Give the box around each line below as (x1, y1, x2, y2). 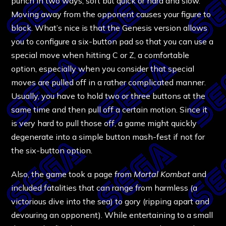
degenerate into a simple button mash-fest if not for (11, 131, 205, 142)
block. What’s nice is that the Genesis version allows (11, 22, 208, 33)
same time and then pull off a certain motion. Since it (11, 104, 208, 115)
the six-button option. (11, 145, 93, 155)
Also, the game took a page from (11, 168, 134, 179)
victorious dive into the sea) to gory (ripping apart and (11, 196, 210, 206)
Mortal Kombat (134, 168, 191, 179)
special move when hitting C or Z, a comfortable (11, 49, 190, 60)
